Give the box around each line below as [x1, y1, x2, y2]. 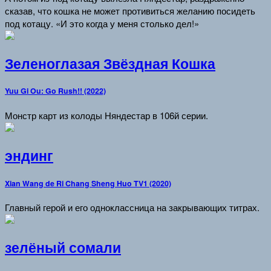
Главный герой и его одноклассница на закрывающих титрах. [5, 201, 260, 214]
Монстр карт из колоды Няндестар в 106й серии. [5, 109, 208, 122]
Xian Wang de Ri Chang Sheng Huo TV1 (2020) [5, 177, 171, 189]
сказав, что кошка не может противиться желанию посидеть [5, 4, 255, 17]
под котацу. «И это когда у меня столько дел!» [5, 16, 199, 30]
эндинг [5, 145, 53, 165]
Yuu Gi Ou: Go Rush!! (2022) [5, 85, 106, 97]
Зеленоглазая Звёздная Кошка [5, 53, 215, 73]
